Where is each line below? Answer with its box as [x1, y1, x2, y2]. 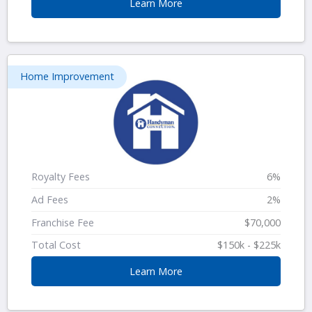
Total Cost [31, 238, 81, 252]
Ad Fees [31, 192, 68, 206]
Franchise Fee [31, 215, 94, 229]
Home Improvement [20, 70, 114, 84]
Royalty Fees [31, 170, 90, 184]
